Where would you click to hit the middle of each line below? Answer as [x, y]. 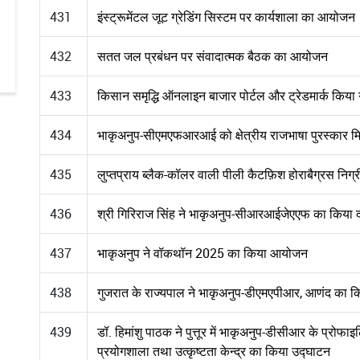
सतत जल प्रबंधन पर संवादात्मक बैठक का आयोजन [213, 56]
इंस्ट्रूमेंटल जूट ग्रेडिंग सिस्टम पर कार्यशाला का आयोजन [226, 16]
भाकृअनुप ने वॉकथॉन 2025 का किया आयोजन [202, 253]
